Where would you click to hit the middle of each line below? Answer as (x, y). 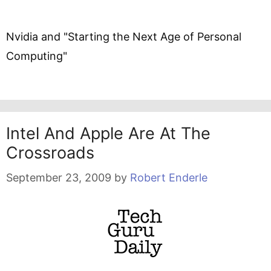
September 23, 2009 (59, 178)
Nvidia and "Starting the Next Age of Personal (124, 37)
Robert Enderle (169, 178)
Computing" (37, 56)
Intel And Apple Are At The (108, 133)
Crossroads (50, 153)
